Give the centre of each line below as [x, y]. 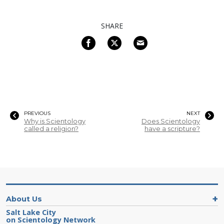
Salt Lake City [31, 212]
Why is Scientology [55, 121]
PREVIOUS [37, 113]
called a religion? [51, 128]
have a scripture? [172, 128]
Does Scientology [171, 121]
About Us [24, 199]
